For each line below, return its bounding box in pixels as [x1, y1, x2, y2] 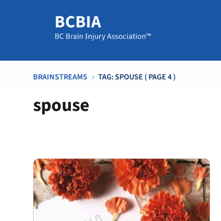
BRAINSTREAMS [33, 72, 88, 82]
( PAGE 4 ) [143, 72, 176, 82]
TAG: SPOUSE [98, 72, 144, 82]
